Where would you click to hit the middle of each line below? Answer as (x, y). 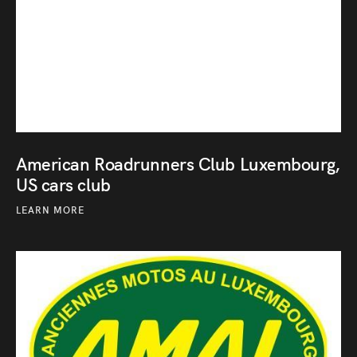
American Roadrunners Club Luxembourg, (178, 163)
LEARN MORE (50, 209)
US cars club (63, 184)
